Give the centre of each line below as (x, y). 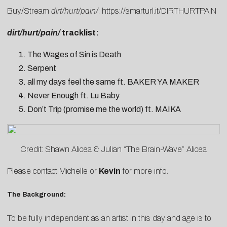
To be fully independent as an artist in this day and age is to (109, 218)
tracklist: (80, 32)
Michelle (73, 171)
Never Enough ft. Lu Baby (73, 95)
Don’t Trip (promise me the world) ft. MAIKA (104, 109)
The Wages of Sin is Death (74, 54)
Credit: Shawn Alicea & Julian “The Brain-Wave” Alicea (113, 149)
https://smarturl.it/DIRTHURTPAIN (159, 11)
